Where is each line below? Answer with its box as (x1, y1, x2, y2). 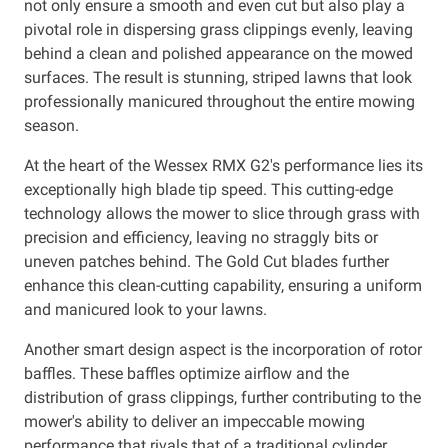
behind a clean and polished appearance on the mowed (24, 43, 413, 63)
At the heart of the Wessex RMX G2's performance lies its (24, 155, 423, 175)
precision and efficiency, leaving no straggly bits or (24, 227, 378, 247)
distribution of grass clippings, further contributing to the (24, 387, 421, 407)
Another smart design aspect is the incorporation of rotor (24, 339, 422, 359)
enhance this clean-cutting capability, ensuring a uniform (24, 275, 422, 295)
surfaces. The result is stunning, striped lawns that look (24, 67, 412, 87)
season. (24, 115, 79, 135)
